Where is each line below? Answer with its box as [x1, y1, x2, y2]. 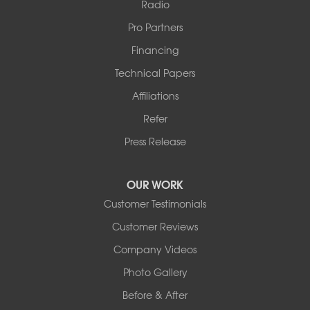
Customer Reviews [112, 219, 198, 233]
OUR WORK [127, 174, 183, 192]
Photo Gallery [122, 264, 188, 279]
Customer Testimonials [104, 196, 206, 210]
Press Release [124, 134, 186, 148]
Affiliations [131, 88, 179, 102]
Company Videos [113, 241, 197, 256]
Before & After [122, 287, 188, 302]
